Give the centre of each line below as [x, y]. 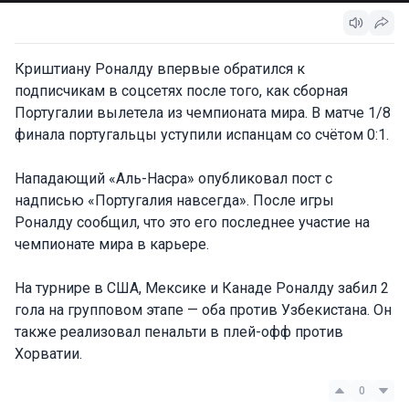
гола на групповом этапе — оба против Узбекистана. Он [203, 310]
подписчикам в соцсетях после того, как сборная [181, 91]
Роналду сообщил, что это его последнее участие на [192, 222]
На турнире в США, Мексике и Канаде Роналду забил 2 [202, 288]
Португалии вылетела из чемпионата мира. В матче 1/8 [203, 113]
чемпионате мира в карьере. [112, 244]
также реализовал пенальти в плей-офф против [179, 332]
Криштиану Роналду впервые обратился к [160, 69]
